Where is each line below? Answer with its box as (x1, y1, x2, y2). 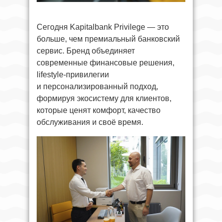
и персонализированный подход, (37, 82, 158, 91)
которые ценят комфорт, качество (37, 106, 161, 114)
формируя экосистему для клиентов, (37, 94, 171, 103)
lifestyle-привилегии (37, 70, 109, 79)
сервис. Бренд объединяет (37, 46, 135, 55)
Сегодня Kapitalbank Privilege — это (37, 22, 169, 31)
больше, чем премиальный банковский (37, 34, 180, 43)
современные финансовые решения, (37, 58, 174, 67)
